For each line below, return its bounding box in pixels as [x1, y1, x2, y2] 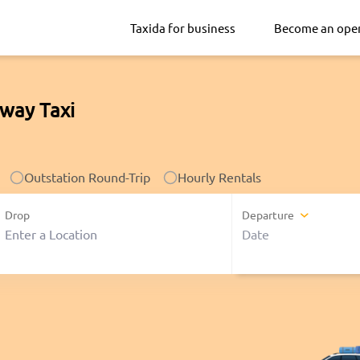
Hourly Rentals [178, 168, 261, 185]
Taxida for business [130, 19, 235, 35]
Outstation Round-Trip [24, 168, 150, 185]
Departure [242, 207, 295, 223]
